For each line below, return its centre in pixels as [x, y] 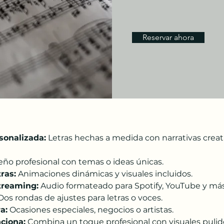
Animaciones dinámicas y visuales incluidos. [104, 174]
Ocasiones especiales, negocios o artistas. [90, 210]
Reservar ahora [168, 37]
